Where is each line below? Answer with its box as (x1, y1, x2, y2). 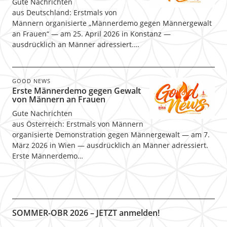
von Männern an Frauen (12, 94, 105, 105)
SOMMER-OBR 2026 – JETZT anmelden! (12, 207, 160, 218)
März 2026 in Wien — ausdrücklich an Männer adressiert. (12, 140, 208, 150)
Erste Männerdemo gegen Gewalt (12, 85, 141, 96)
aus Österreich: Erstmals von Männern (12, 119, 143, 129)
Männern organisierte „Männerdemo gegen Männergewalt (12, 18, 212, 28)
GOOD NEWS (12, 77, 51, 85)
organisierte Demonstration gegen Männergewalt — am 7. (12, 130, 210, 139)
